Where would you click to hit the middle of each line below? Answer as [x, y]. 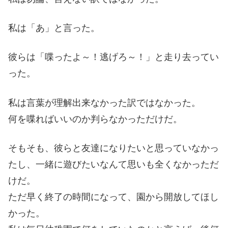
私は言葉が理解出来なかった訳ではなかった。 [104, 103]
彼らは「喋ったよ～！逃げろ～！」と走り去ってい [113, 57]
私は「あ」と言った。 [54, 28]
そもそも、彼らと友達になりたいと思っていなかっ [113, 148]
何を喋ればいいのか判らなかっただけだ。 [95, 119]
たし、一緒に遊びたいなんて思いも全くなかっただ [113, 164]
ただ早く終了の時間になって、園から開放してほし [113, 197]
